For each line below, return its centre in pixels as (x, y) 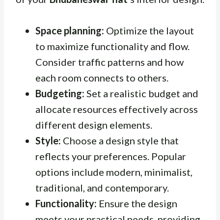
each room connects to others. (102, 78)
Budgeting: (60, 94)
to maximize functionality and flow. (112, 46)
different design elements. (94, 125)
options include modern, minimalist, (114, 172)
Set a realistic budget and (141, 94)
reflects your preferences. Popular (111, 156)
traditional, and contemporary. (102, 188)
